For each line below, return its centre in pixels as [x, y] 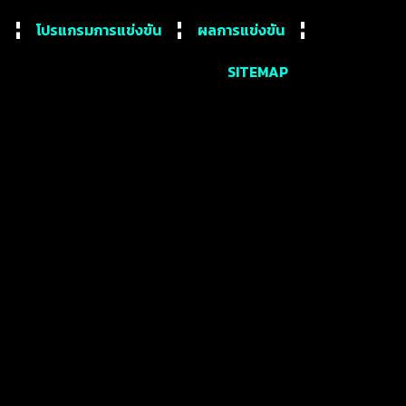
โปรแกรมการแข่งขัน [98, 30]
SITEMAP [257, 72]
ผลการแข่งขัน [241, 30]
